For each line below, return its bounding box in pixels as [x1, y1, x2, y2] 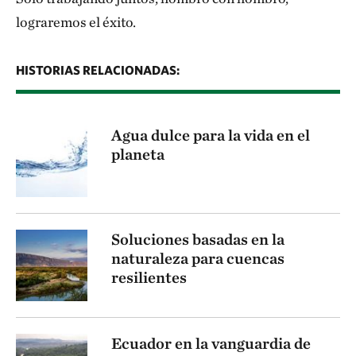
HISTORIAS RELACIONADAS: [16, 63, 180, 77]
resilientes [111, 268, 187, 287]
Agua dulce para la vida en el [111, 126, 310, 145]
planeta [111, 145, 164, 164]
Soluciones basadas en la [111, 230, 284, 249]
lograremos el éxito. [16, 14, 136, 30]
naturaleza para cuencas [111, 249, 284, 268]
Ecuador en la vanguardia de [111, 334, 311, 353]
